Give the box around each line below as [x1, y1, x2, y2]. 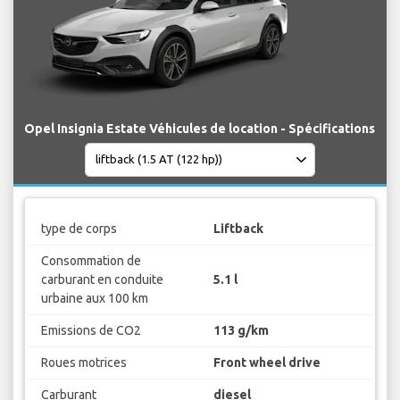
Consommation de [40, 254, 141, 269]
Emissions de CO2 [40, 323, 141, 338]
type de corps [40, 221, 117, 237]
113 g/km [213, 323, 269, 338]
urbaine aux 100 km [40, 291, 148, 306]
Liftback [213, 221, 263, 237]
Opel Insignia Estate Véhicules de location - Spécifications [24, 121, 375, 136]
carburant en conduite [40, 272, 163, 287]
